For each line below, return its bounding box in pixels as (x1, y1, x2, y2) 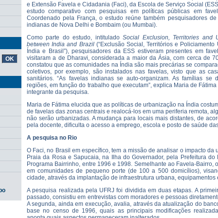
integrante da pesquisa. (27, 89, 92, 95)
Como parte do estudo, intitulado (27, 34, 123, 41)
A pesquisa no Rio (27, 134, 77, 141)
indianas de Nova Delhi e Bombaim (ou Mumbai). (27, 21, 157, 28)
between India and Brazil (27, 41, 96, 48)
